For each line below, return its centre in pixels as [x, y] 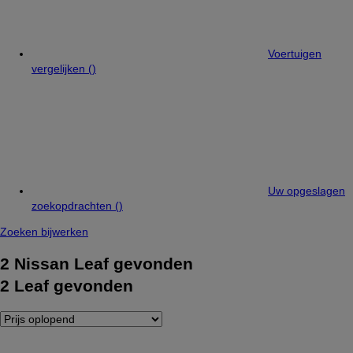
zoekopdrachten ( [75, 206]
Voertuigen [295, 54]
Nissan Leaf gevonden [101, 264]
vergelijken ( [62, 69]
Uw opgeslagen [307, 191]
